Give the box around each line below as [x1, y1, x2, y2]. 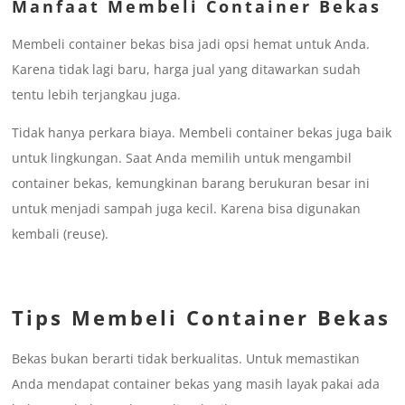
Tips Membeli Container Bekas [12, 304, 391, 332]
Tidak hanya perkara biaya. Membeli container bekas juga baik [12, 124, 392, 142]
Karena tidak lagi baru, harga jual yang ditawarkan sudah [12, 61, 362, 79]
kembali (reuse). [12, 225, 109, 243]
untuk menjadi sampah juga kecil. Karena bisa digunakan [12, 200, 362, 218]
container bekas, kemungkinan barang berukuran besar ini [12, 174, 371, 193]
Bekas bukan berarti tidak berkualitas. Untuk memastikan [12, 350, 361, 368]
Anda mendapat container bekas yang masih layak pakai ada [12, 375, 381, 393]
